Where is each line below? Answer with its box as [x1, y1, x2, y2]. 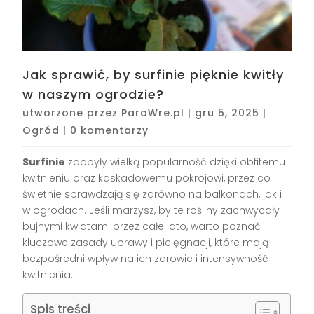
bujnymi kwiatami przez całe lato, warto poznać [22, 219, 261, 234]
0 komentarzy [70, 123, 149, 138]
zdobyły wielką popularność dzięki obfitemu [65, 155, 286, 170]
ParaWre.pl [121, 106, 185, 121]
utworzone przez [22, 106, 122, 121]
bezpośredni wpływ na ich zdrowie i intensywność [22, 252, 269, 266]
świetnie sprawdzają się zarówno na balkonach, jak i [22, 187, 282, 202]
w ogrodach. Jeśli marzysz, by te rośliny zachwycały [22, 203, 280, 218]
